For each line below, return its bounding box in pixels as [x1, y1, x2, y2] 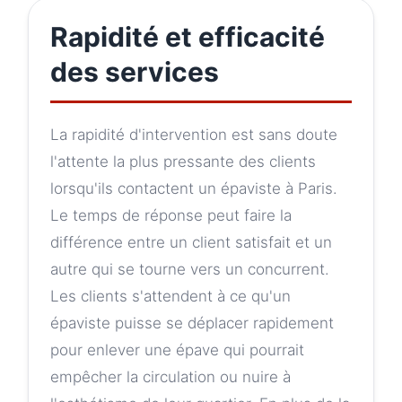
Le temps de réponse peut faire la [50, 206, 292, 225]
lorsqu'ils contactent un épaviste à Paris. [50, 179, 337, 198]
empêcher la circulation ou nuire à [50, 368, 291, 387]
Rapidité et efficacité [50, 21, 325, 54]
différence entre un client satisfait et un [50, 233, 332, 252]
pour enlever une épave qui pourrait [50, 341, 304, 360]
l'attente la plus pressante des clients [50, 153, 316, 171]
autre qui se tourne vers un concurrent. [50, 260, 329, 279]
